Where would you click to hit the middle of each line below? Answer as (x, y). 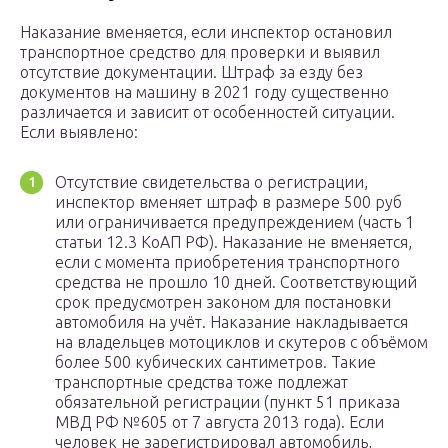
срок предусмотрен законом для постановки (223, 302)
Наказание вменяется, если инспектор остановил (206, 32)
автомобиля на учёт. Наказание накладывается (231, 322)
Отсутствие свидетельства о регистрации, (211, 182)
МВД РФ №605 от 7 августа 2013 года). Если (219, 422)
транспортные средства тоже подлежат (201, 382)
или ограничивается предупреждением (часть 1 (234, 222)
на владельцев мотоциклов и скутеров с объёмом (241, 342)
